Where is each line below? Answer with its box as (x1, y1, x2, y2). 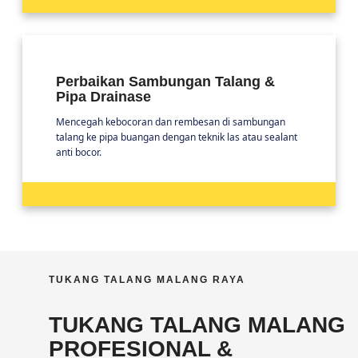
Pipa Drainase (56, 89, 151, 105)
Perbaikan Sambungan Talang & (56, 74, 275, 90)
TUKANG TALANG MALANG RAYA (49, 274, 245, 286)
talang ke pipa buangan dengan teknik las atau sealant (56, 130, 297, 145)
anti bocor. (56, 145, 101, 160)
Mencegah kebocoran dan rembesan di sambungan (56, 115, 285, 129)
